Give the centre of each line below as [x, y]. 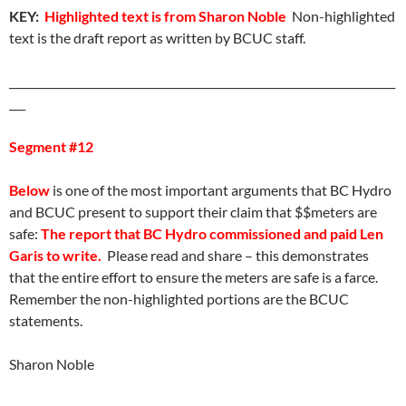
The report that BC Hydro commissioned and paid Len [212, 233]
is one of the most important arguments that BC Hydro [222, 190]
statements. [46, 320]
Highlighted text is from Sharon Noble [165, 16]
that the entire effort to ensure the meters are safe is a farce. [195, 277]
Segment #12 [51, 146]
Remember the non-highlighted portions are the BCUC [179, 299]
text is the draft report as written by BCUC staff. [157, 38]
